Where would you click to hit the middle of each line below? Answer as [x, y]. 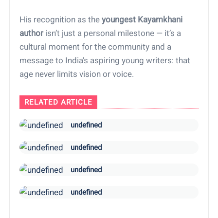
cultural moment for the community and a [96, 47]
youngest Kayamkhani [142, 20]
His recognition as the [61, 20]
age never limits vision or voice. [77, 74]
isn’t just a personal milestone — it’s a [112, 33]
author [32, 33]
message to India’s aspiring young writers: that [105, 61]
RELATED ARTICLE [59, 102]
